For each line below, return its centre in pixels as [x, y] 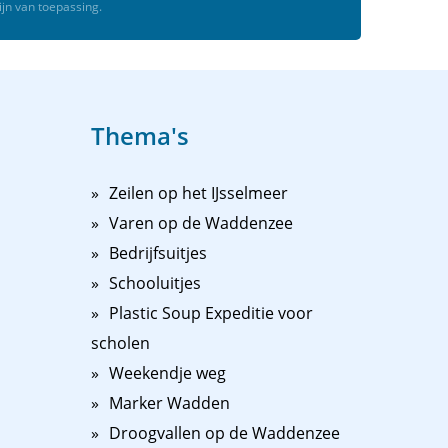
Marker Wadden [169, 403]
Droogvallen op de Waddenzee [224, 433]
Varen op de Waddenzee [201, 223]
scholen [120, 343]
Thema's [140, 135]
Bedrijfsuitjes [158, 253]
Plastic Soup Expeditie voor [211, 313]
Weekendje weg [167, 373]
